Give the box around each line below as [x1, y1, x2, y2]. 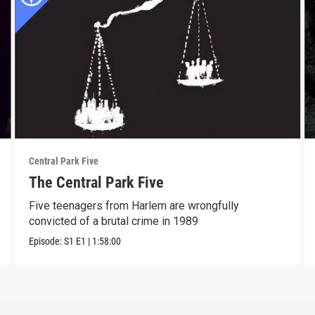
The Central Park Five [28, 173, 164, 191]
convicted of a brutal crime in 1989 [28, 214, 198, 228]
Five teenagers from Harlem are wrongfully [28, 198, 239, 212]
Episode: [28, 235, 64, 247]
